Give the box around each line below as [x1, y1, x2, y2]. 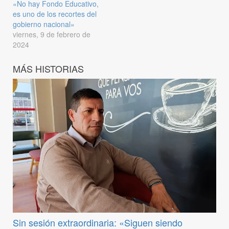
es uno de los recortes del [13, 8, 97, 19]
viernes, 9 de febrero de [13, 29, 90, 39]
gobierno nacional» [13, 18, 75, 29]
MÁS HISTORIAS [13, 61, 84, 75]
